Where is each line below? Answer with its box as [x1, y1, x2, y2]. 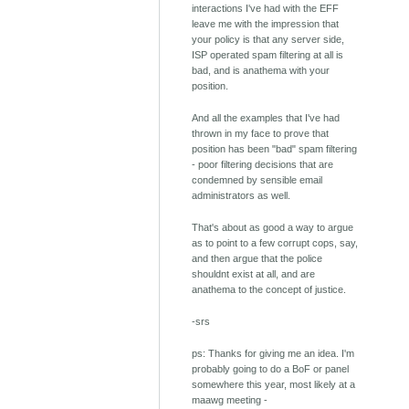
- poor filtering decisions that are [192, 159, 334, 171]
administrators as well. [192, 190, 291, 202]
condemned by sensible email [192, 174, 323, 186]
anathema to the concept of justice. [192, 284, 347, 296]
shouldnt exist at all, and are [192, 268, 316, 280]
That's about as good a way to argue [192, 222, 354, 234]
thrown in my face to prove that [192, 128, 330, 140]
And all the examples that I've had [192, 112, 341, 124]
